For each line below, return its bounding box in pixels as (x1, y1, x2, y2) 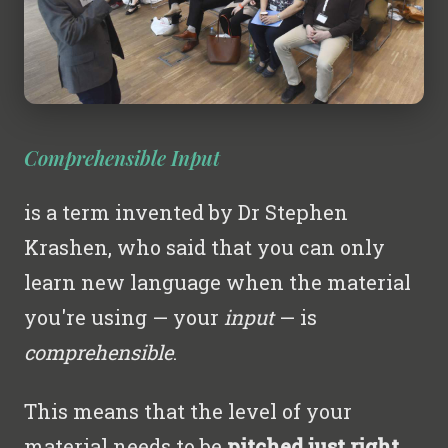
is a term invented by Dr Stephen (24, 198, 348, 225)
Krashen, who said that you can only (24, 233, 385, 260)
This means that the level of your (24, 397, 352, 424)
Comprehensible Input (24, 143, 220, 171)
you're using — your (24, 303, 224, 330)
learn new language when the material (24, 268, 411, 295)
